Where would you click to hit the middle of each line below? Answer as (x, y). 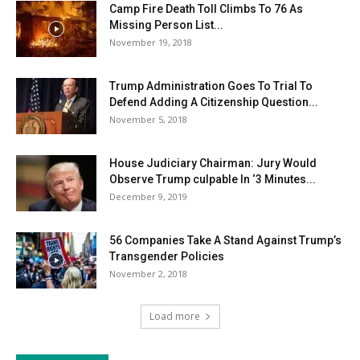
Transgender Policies (167, 256)
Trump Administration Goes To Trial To (211, 86)
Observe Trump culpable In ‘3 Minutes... (213, 179)
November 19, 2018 (151, 42)
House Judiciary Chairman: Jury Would (213, 163)
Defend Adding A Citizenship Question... (214, 102)
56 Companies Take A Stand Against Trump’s (225, 240)
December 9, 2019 (148, 196)
